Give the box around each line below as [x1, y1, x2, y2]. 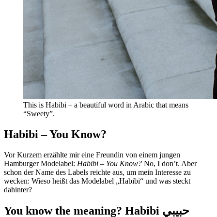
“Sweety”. [23, 109, 55, 118]
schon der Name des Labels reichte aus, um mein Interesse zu [4, 168, 191, 176]
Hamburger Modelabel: [4, 159, 77, 168]
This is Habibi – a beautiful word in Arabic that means [23, 100, 188, 109]
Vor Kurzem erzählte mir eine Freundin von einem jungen [4, 150, 180, 159]
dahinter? [4, 185, 32, 194]
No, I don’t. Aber [142, 159, 197, 168]
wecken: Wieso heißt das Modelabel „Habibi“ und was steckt [4, 176, 190, 185]
